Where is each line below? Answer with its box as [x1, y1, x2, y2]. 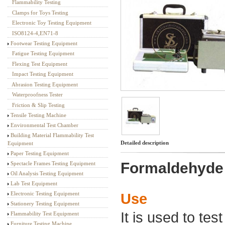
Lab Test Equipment [11, 180, 57, 187]
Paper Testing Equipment [11, 150, 69, 157]
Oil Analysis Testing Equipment [11, 170, 83, 177]
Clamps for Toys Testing [12, 9, 68, 16]
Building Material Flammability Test [11, 132, 94, 139]
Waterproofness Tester [12, 91, 63, 98]
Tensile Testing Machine [11, 112, 66, 119]
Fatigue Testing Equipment [12, 50, 74, 57]
